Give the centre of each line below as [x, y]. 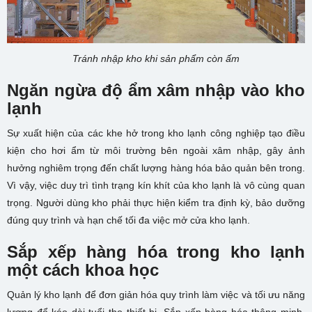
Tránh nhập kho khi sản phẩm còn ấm [156, 59]
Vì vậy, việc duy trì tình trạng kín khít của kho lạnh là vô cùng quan [156, 186]
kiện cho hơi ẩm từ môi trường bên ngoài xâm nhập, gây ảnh [156, 151]
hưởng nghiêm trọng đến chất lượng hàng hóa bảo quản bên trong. [156, 168]
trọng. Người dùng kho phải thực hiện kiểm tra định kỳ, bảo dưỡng [156, 203]
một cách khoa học [83, 270]
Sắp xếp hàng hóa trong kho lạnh [156, 252]
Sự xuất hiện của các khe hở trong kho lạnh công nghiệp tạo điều [156, 133]
